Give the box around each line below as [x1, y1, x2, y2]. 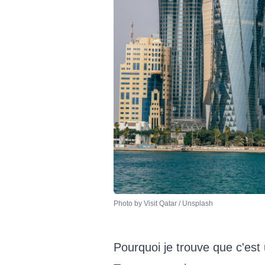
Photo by [114, 199, 144, 208]
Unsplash [182, 199, 213, 208]
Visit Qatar [144, 199, 177, 208]
